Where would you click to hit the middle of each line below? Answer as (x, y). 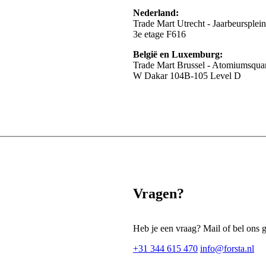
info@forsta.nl (227, 248)
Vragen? (159, 193)
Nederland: (156, 12)
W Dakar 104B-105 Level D (187, 75)
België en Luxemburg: (178, 54)
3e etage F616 (159, 34)
